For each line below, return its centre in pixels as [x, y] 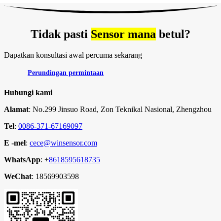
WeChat [18, 177]
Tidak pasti [61, 34]
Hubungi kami [28, 93]
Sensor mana [123, 34]
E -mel [15, 143]
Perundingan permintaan [66, 73]
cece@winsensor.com [63, 143]
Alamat [16, 110]
